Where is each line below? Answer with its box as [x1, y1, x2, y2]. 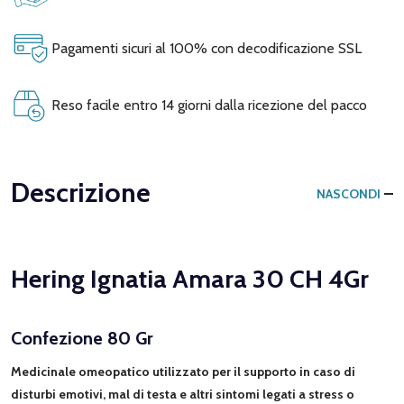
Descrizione [11, 175, 151, 209]
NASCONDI [317, 185, 381, 202]
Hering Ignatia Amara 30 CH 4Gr [11, 262, 369, 294]
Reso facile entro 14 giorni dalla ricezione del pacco [48, 96, 367, 114]
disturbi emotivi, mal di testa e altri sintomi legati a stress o [11, 385, 354, 402]
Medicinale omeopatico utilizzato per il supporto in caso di [11, 363, 355, 380]
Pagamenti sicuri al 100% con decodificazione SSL [48, 39, 362, 57]
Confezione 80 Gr [11, 326, 153, 349]
